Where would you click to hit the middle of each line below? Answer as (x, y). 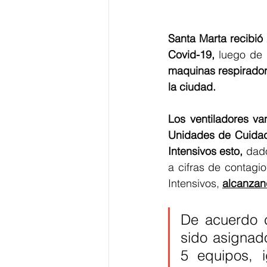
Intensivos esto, (207, 151)
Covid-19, (191, 54)
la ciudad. (192, 86)
